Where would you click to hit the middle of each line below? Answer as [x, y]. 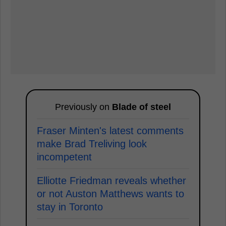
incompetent [64, 157]
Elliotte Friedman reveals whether [111, 180]
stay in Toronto [70, 207]
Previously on [83, 107]
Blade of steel [142, 107]
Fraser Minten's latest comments [110, 130]
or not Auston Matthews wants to [110, 193]
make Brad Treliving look [92, 144]
